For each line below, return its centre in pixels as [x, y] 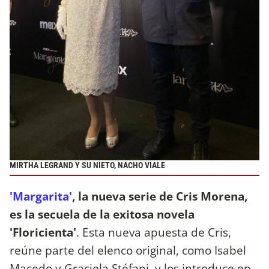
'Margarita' [41, 196]
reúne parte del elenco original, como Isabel [128, 250]
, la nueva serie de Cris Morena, [160, 196]
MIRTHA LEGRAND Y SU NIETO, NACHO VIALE [87, 166]
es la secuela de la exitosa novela [102, 214]
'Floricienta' [43, 232]
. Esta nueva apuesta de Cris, [154, 232]
